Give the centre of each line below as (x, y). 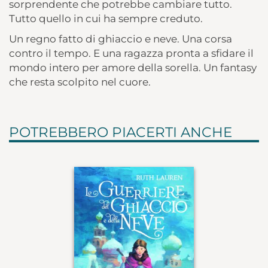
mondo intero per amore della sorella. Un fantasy (133, 68)
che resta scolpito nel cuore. (80, 82)
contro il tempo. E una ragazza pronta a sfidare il (131, 54)
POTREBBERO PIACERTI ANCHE (121, 133)
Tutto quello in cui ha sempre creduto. (106, 19)
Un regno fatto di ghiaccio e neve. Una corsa (121, 39)
